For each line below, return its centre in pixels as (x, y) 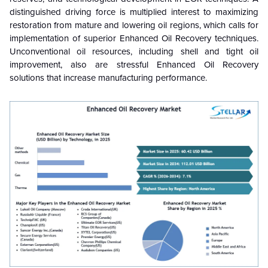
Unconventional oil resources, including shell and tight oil (134, 51)
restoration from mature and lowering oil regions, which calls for (134, 25)
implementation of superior (65, 38)
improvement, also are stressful (83, 65)
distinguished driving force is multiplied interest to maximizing (134, 12)
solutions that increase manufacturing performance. (108, 78)
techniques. (237, 38)
